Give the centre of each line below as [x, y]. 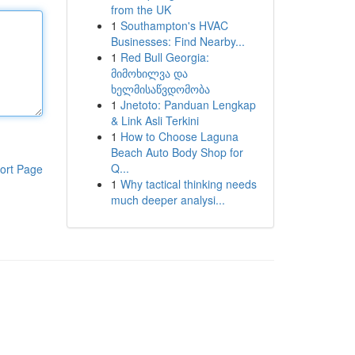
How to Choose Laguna [179, 136]
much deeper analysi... [168, 200]
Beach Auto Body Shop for [177, 152]
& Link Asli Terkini [155, 120]
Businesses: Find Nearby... [177, 41]
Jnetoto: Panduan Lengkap [188, 105]
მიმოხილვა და [149, 73]
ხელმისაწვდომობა [160, 89]
